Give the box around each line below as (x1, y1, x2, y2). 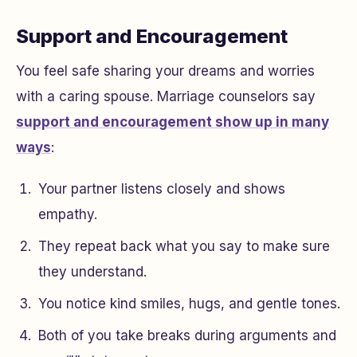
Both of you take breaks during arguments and (38, 328, 336, 344)
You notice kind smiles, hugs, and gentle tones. (38, 296, 340, 312)
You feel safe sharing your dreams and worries (16, 63, 315, 80)
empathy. (38, 206, 97, 223)
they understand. (38, 264, 147, 280)
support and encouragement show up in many (16, 114, 329, 131)
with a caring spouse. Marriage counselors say (16, 88, 316, 105)
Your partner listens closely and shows (38, 181, 285, 198)
